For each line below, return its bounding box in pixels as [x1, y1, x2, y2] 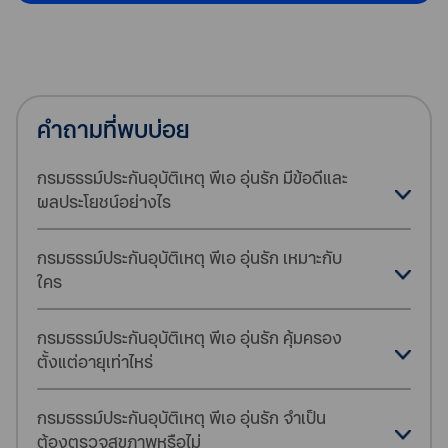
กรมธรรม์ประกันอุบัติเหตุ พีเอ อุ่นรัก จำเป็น [37, 406, 327, 430]
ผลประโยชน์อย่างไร [37, 190, 172, 214]
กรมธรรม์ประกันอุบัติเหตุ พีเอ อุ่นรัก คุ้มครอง [37, 326, 343, 350]
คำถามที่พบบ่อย [37, 113, 190, 146]
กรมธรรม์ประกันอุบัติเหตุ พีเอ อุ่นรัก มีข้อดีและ [37, 166, 349, 190]
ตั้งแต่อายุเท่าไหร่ [37, 350, 154, 374]
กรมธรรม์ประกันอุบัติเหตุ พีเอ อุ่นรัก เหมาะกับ [37, 246, 343, 270]
